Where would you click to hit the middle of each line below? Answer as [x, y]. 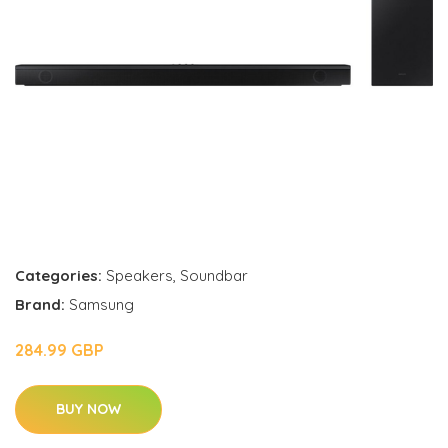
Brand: [42, 305]
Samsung [101, 305]
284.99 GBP [59, 350]
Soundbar [214, 276]
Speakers [139, 276]
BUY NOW [88, 409]
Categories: [58, 276]
